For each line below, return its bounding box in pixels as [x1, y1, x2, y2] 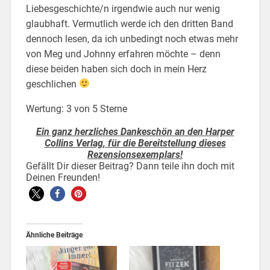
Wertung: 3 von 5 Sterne [25, 102, 130, 115]
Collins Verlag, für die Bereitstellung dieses [44, 137, 226, 149]
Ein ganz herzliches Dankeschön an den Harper [36, 125, 234, 137]
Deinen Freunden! [25, 171, 100, 183]
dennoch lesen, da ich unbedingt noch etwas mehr [25, 33, 238, 45]
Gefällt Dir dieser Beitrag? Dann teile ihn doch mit [25, 160, 234, 172]
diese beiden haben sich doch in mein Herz [25, 63, 207, 75]
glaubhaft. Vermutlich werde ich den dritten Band [25, 17, 233, 30]
